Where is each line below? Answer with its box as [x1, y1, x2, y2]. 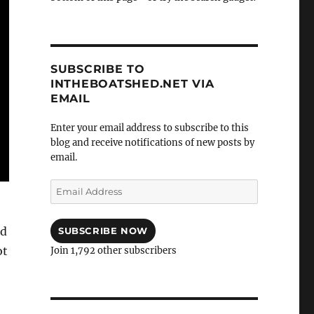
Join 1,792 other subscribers [50, 245, 177, 257]
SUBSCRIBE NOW [57, 225, 148, 237]
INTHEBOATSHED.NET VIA [50, 77, 214, 91]
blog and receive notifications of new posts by [50, 137, 254, 149]
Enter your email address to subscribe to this [50, 122, 249, 135]
